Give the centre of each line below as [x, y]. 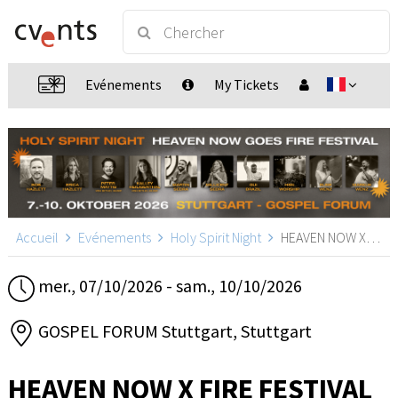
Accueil [37, 238]
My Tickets [246, 84]
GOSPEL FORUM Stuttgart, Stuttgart [173, 330]
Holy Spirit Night [216, 238]
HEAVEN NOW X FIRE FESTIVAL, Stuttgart [322, 238]
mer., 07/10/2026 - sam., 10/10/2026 [168, 286]
